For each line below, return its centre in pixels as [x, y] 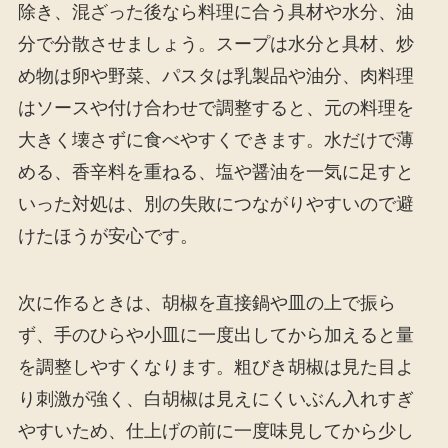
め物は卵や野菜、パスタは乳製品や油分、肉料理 [215, 75]
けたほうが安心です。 [107, 235]
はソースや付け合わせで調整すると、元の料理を [215, 107]
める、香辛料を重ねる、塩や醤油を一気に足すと [215, 171]
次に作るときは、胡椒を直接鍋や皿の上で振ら [206, 303]
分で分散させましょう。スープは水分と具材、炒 [215, 43]
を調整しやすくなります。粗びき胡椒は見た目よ [215, 367]
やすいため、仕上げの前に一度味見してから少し [215, 431]
